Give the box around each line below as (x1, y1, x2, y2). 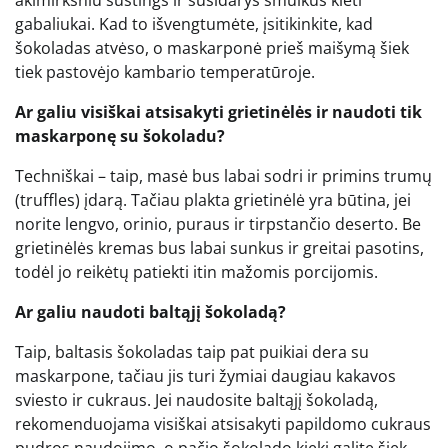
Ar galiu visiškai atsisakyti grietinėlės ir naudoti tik (15, 100, 422, 123)
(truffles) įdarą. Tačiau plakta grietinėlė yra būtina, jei (15, 188, 411, 211)
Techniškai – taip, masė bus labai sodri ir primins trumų (15, 164, 432, 187)
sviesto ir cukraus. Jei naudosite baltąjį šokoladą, (15, 388, 378, 411)
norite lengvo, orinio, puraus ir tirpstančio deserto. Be (15, 212, 421, 235)
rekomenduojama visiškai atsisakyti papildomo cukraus (15, 412, 431, 435)
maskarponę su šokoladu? (15, 124, 225, 147)
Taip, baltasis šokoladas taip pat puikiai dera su (15, 340, 369, 363)
